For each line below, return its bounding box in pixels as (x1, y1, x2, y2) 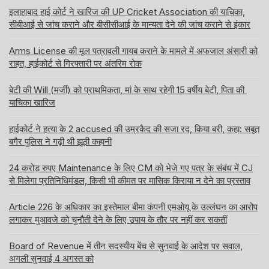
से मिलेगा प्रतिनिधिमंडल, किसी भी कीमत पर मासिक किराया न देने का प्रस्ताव (9, 175, 250, 187)
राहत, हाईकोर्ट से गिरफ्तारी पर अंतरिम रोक (9, 58, 142, 70)
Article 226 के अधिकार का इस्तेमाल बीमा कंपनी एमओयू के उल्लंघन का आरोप (9, 201, 258, 213)
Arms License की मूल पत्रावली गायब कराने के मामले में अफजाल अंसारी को (9, 45, 258, 57)
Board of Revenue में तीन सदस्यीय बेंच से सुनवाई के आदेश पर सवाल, (9, 240, 243, 252)
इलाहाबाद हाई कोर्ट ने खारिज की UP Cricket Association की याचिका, (9, 6, 245, 18)
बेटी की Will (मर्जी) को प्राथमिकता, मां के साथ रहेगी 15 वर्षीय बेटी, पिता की (9, 84, 247, 96)
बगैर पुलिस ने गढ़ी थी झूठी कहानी (9, 136, 112, 148)
